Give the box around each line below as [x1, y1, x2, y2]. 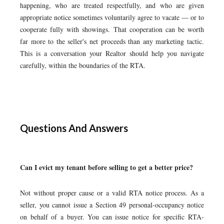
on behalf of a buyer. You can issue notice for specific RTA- [20, 212, 204, 221]
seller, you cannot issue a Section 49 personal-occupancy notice [20, 200, 204, 209]
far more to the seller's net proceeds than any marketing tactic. [20, 36, 204, 46]
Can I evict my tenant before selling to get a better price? [20, 162, 193, 172]
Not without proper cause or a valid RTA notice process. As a [20, 188, 204, 197]
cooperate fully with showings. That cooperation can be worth [20, 24, 204, 34]
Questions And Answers [20, 122, 128, 134]
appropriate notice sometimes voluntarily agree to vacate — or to [20, 12, 204, 22]
